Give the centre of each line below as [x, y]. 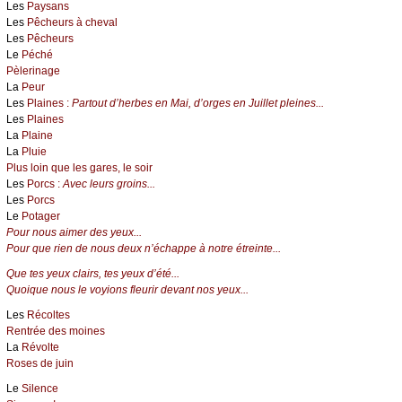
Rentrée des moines [56, 332]
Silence [40, 389]
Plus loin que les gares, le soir [79, 168]
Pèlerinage [33, 71]
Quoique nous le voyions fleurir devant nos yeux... [127, 290]
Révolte [40, 348]
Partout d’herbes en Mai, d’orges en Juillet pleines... [198, 104]
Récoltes [48, 315]
